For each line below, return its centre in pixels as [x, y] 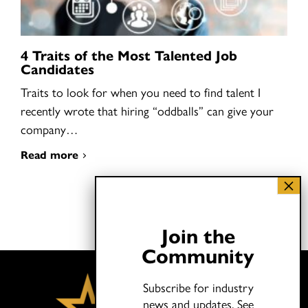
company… [49, 129]
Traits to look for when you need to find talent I [141, 91]
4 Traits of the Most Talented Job [129, 54]
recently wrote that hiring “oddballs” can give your [147, 110]
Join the [198, 235]
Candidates [57, 68]
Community [198, 255]
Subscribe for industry [198, 287]
